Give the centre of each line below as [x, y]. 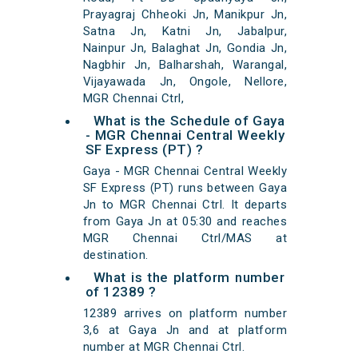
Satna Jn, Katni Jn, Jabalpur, [185, 32]
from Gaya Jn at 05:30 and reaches [185, 222]
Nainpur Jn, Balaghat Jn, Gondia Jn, [185, 48]
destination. [115, 255]
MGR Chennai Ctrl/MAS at [185, 239]
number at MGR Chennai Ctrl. [164, 347]
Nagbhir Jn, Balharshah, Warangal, [185, 65]
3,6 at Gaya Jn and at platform [185, 330]
